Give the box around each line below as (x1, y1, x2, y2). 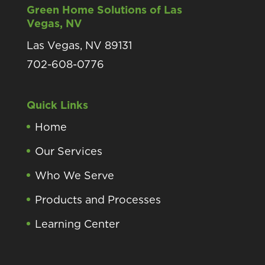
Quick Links (26, 98, 88, 111)
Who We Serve (34, 169, 114, 182)
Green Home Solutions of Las (26, 3, 182, 16)
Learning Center (34, 217, 119, 230)
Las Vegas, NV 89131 (26, 38, 132, 51)
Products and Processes (34, 193, 161, 206)
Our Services (34, 144, 102, 157)
